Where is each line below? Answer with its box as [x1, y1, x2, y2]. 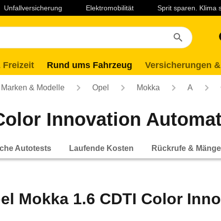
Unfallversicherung [4, 4, 62, 12]
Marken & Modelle [1, 83, 65, 92]
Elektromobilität [86, 4, 134, 12]
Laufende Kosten [69, 144, 134, 152]
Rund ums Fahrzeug [47, 60, 132, 70]
